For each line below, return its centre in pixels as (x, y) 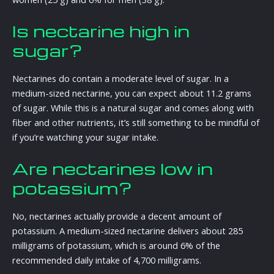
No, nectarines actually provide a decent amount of (117, 216)
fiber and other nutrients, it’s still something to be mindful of (136, 122)
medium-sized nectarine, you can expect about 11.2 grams (132, 93)
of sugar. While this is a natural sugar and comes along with (133, 107)
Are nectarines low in (113, 168)
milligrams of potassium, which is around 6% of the (116, 245)
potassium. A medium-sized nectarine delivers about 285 (128, 230)
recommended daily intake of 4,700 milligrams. (107, 260)
